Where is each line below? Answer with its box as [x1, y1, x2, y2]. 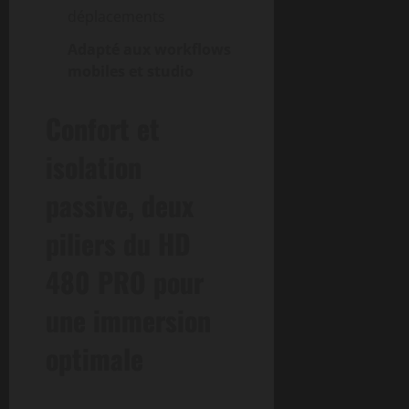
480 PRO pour [46, 260, 204, 302]
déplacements [68, 5, 165, 26]
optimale [46, 337, 143, 379]
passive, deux [46, 184, 194, 225]
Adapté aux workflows [68, 38, 231, 59]
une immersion [46, 299, 211, 341]
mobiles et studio [68, 60, 194, 81]
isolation [46, 145, 142, 187]
